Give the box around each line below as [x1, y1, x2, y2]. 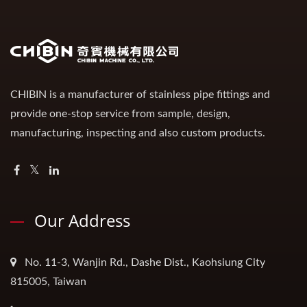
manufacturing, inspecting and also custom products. [10, 127, 265, 139]
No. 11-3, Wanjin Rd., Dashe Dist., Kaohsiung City [25, 257, 265, 269]
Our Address [34, 209, 130, 232]
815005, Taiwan [10, 276, 86, 288]
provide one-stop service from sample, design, [10, 108, 230, 120]
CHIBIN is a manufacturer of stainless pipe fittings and [10, 89, 270, 101]
